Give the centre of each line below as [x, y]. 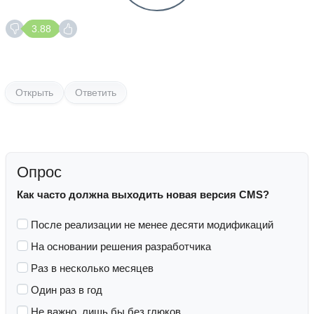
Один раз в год [67, 290]
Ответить [96, 93]
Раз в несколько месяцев [92, 268]
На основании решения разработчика [121, 246]
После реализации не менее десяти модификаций [152, 225]
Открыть [34, 93]
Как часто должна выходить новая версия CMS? [143, 194]
